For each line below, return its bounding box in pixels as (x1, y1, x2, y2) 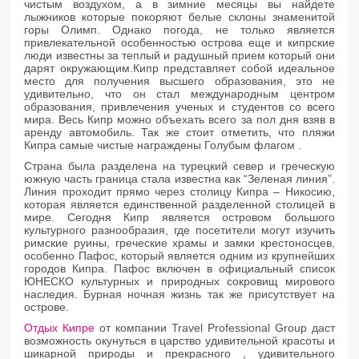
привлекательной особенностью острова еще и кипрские (24, 35, 335, 49)
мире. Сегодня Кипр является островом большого (24, 210, 335, 224)
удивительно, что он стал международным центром (24, 87, 335, 100)
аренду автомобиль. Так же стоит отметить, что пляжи (24, 125, 335, 139)
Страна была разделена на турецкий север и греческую (24, 159, 335, 172)
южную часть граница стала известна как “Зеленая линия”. (24, 171, 335, 185)
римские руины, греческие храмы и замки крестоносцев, (24, 236, 335, 249)
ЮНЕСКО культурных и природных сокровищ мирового (24, 274, 335, 288)
